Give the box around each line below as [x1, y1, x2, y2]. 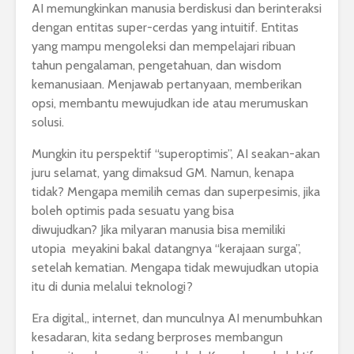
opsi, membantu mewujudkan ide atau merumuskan [32, 96, 308, 111]
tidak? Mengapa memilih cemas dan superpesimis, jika [32, 184, 320, 200]
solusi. [32, 115, 64, 130]
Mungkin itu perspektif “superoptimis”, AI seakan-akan [32, 146, 320, 162]
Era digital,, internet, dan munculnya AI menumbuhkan [32, 311, 322, 326]
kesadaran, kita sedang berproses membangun [32, 330, 283, 345]
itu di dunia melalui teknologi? [32, 279, 193, 295]
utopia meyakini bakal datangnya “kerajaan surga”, [32, 241, 301, 257]
